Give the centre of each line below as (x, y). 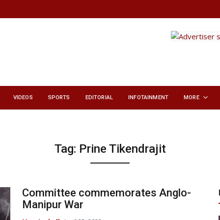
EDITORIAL (99, 98)
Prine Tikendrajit (122, 149)
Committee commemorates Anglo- (107, 193)
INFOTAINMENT (149, 98)
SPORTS (59, 98)
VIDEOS (23, 98)
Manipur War (53, 205)
